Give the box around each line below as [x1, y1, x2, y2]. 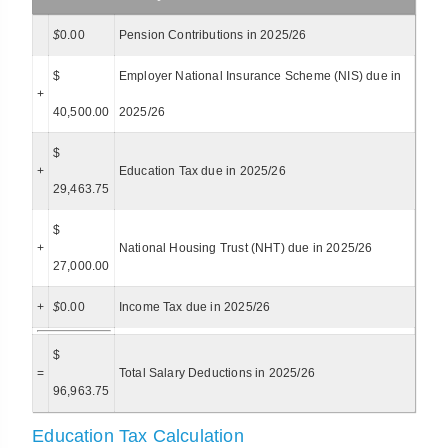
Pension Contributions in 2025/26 [118, 28, 307, 43]
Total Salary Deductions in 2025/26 [118, 366, 315, 381]
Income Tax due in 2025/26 [118, 300, 271, 315]
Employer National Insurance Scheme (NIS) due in [118, 69, 402, 84]
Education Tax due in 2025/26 [118, 164, 286, 179]
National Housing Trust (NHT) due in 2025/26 [118, 241, 373, 256]
